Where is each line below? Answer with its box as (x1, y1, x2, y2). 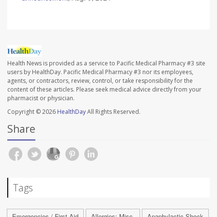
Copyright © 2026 (7, 107, 57, 116)
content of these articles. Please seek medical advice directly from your (7, 85, 201, 93)
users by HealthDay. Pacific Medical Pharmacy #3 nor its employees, (7, 67, 193, 76)
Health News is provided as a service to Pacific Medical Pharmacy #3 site (7, 59, 205, 67)
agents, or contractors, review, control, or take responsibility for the (7, 76, 193, 85)
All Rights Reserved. (86, 107, 140, 116)
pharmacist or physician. (7, 93, 75, 102)
